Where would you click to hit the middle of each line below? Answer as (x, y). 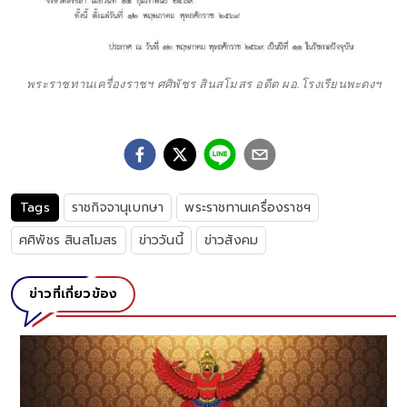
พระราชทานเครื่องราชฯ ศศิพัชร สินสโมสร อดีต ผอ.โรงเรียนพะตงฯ (203, 84)
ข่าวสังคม (231, 240)
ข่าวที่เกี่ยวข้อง (74, 293)
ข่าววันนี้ (161, 240)
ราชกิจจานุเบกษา (118, 207)
